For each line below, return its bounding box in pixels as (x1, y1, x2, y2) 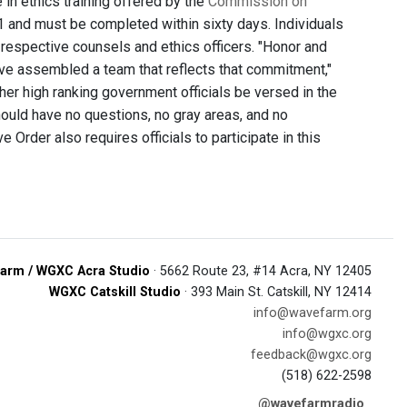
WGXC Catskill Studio (49, 284, 181, 300)
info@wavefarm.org (253, 305, 372, 321)
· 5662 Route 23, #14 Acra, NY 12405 (150, 263, 372, 279)
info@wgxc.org (283, 326, 372, 342)
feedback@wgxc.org (251, 347, 372, 362)
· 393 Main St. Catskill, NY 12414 (181, 284, 372, 300)
